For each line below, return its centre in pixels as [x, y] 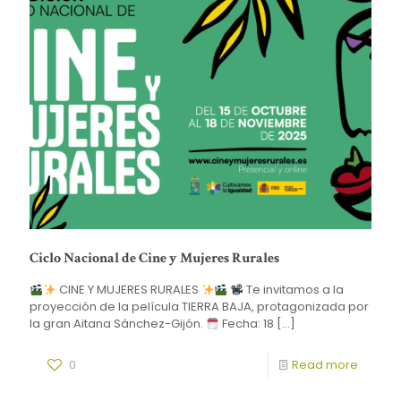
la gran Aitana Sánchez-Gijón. [118, 324]
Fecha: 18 [246, 324]
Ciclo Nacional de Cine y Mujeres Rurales [154, 259]
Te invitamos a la [294, 290]
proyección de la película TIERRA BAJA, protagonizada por [199, 307]
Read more [325, 365]
